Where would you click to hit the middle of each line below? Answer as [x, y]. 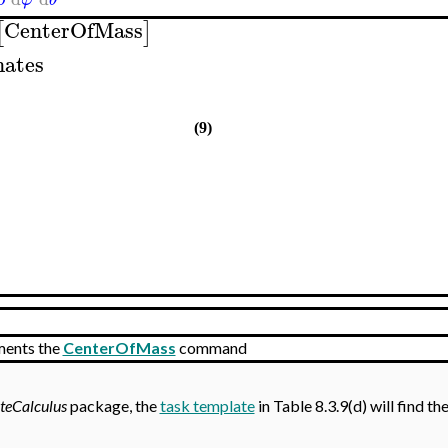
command [211, 347]
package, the [113, 405]
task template [207, 405]
